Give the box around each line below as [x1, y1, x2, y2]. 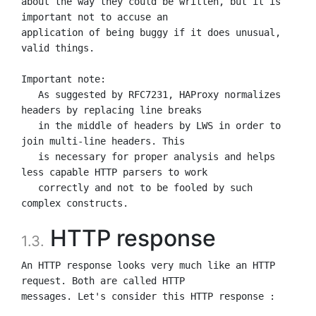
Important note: [21, 73, 106, 85]
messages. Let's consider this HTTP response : [21, 290, 275, 302]
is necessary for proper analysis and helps [21, 150, 38, 162]
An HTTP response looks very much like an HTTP [21, 259, 275, 271]
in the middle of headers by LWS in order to [21, 119, 38, 131]
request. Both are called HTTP [21, 274, 185, 286]
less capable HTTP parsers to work [21, 166, 207, 178]
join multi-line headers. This [21, 135, 185, 147]
